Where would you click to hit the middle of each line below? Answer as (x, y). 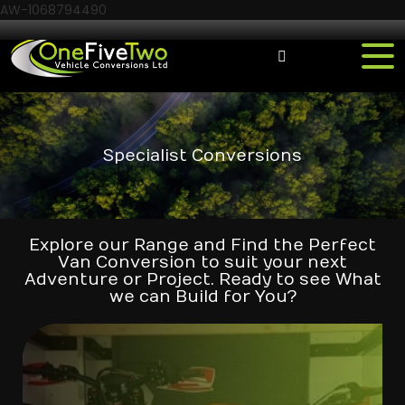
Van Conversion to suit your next (202, 263)
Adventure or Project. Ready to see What (202, 280)
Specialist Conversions (202, 155)
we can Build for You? (202, 297)
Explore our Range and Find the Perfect (202, 245)
